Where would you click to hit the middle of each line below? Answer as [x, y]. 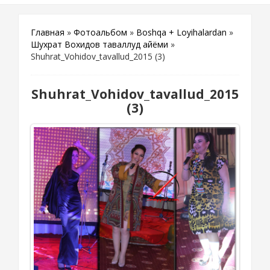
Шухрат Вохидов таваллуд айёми [99, 44]
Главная [48, 32]
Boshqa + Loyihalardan [181, 32]
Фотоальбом [100, 32]
